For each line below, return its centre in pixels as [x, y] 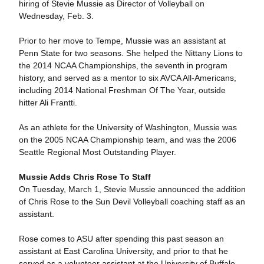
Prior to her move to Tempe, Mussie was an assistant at [122, 41]
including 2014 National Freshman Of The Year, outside [122, 90]
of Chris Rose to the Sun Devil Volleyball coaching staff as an [132, 202]
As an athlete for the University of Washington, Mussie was [128, 127]
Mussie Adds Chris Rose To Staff [85, 177]
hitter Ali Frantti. [48, 103]
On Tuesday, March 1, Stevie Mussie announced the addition [132, 189]
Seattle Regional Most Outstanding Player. [97, 152]
